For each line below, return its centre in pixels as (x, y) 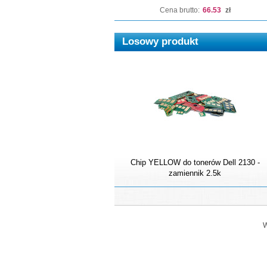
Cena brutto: (179, 10)
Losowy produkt (160, 41)
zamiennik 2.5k (195, 173)
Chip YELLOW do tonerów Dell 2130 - (195, 162)
